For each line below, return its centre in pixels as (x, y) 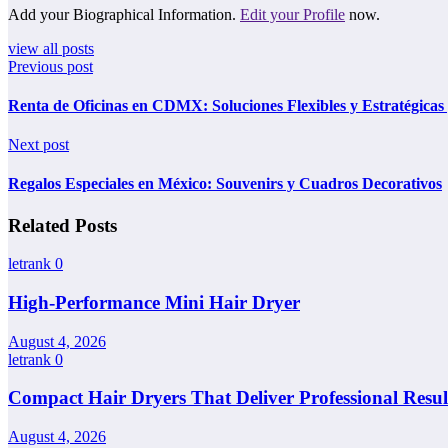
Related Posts (62, 225)
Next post (38, 145)
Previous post (50, 66)
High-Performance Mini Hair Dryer (154, 302)
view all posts (51, 48)
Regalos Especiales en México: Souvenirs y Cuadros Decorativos (225, 184)
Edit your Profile (292, 14)
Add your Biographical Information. (124, 14)
